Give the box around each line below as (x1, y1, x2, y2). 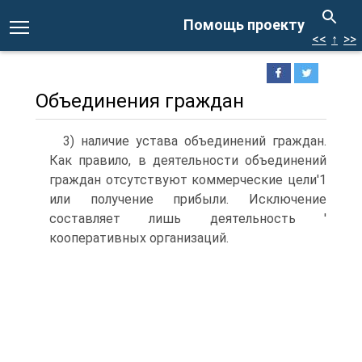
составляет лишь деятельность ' (49, 211, 326, 226)
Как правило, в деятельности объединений (49, 153, 326, 168)
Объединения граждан (36, 90, 244, 112)
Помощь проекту (183, 16, 305, 33)
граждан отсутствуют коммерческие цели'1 (49, 172, 326, 187)
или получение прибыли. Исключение (49, 192, 326, 207)
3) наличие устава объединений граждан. (63, 133, 326, 149)
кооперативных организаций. (49, 230, 229, 246)
